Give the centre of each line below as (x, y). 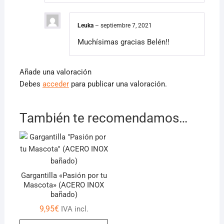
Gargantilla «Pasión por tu (64, 175)
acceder (55, 84)
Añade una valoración (55, 72)
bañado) (64, 194)
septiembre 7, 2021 (126, 25)
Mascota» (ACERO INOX (64, 185)
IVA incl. (74, 209)
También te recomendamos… (103, 118)
